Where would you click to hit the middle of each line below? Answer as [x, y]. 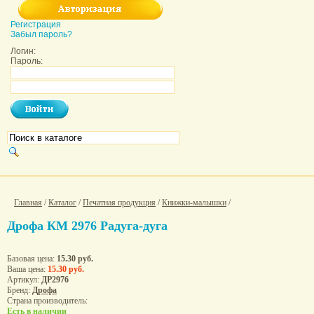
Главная [28, 203]
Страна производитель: [47, 300]
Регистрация [36, 25]
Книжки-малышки [194, 203]
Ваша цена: [27, 269]
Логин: [23, 51]
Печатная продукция [119, 203]
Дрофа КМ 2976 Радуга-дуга [87, 225]
